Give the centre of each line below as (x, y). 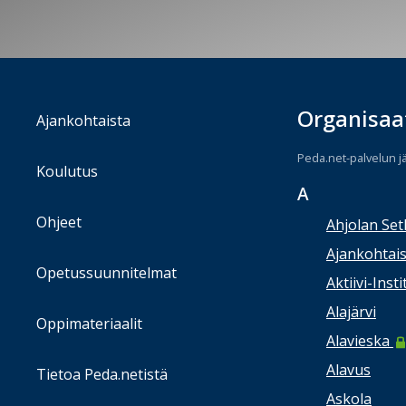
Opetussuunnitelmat (106, 273)
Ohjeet (59, 222)
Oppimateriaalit (89, 324)
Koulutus (67, 171)
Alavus (348, 370)
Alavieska (360, 341)
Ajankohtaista (83, 121)
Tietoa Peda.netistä (102, 374)
